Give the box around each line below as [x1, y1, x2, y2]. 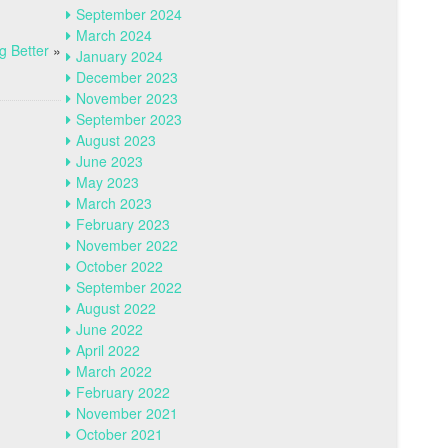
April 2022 [76, 340, 140, 360]
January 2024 [76, 46, 163, 66]
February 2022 [76, 382, 170, 402]
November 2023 [76, 88, 178, 108]
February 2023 [76, 214, 170, 234]
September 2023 [76, 109, 182, 129]
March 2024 [76, 25, 152, 45]
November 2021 [76, 403, 178, 423]
